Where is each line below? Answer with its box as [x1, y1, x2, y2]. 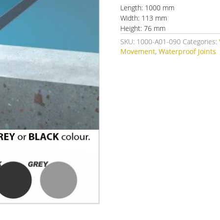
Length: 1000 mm [120, 3, 175, 13]
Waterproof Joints [159, 47, 217, 56]
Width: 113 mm [120, 13, 167, 23]
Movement [120, 47, 156, 56]
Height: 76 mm [120, 24, 166, 33]
